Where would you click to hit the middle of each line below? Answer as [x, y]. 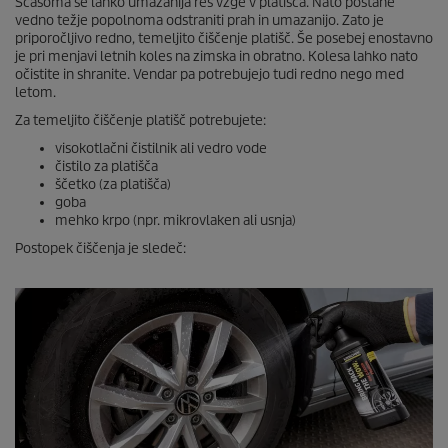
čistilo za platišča [106, 166]
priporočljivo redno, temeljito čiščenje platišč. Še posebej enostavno [224, 38]
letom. [35, 92]
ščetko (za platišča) [113, 184]
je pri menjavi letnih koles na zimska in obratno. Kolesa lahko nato [216, 56]
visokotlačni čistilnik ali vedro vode [161, 148]
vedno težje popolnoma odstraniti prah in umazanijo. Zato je [199, 20]
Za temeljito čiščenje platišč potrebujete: [140, 120]
